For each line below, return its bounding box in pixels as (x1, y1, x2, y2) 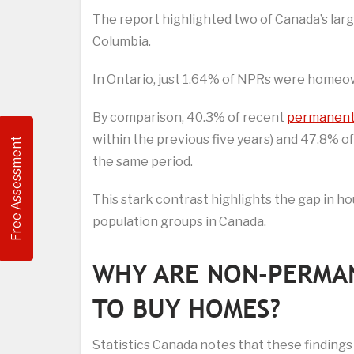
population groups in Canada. (92, 214, 266, 230)
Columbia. (92, 34, 151, 50)
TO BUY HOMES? (92, 294, 281, 324)
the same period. (92, 154, 193, 170)
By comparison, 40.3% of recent (92, 110, 287, 126)
